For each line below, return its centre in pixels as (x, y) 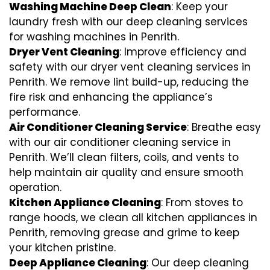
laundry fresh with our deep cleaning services (128, 22)
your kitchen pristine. (62, 248)
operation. (35, 187)
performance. (45, 112)
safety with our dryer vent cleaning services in (130, 67)
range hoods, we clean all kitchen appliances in (133, 218)
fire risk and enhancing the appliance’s (111, 97)
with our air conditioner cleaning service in (120, 142)
